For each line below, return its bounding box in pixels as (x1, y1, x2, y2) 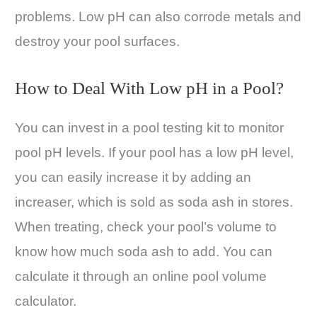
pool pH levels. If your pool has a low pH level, (15, 144, 294, 160)
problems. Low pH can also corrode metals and (15, 9, 301, 25)
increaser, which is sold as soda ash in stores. (15, 194, 293, 209)
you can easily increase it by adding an (15, 169, 251, 185)
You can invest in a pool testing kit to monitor (15, 120, 284, 135)
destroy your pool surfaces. (15, 34, 183, 50)
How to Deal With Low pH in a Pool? (15, 78, 284, 98)
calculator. (15, 293, 80, 309)
